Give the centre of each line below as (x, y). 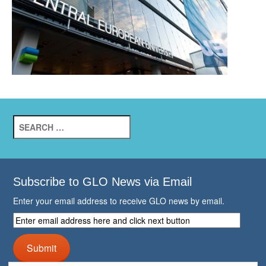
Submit (42, 248)
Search (27, 120)
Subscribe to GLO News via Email (103, 181)
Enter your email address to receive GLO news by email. (119, 200)
